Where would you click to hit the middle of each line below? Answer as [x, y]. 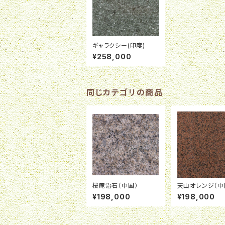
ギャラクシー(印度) [119, 45]
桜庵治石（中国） [115, 186]
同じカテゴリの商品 [125, 92]
